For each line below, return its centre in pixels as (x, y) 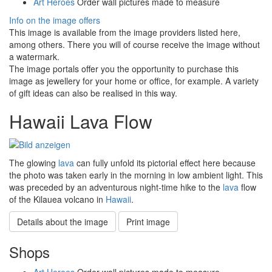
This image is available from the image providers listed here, (125, 32)
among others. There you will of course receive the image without (134, 44)
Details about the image (63, 221)
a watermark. (34, 56)
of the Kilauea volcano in (57, 199)
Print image (148, 221)
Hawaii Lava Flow (81, 121)
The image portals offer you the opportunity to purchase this (124, 68)
